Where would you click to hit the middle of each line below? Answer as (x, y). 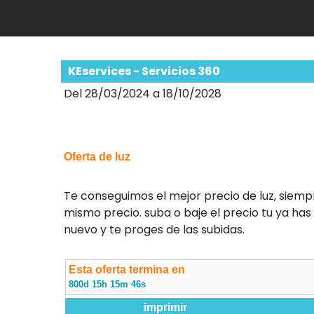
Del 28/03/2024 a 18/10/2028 (154, 94)
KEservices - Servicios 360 (144, 71)
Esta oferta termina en (127, 269)
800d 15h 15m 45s (107, 284)
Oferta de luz (97, 157)
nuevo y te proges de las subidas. (154, 230)
